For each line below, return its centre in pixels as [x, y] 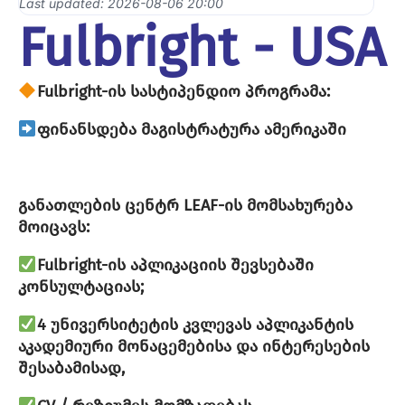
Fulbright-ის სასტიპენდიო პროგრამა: [183, 92]
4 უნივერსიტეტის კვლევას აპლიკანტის [195, 325]
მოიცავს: [54, 227]
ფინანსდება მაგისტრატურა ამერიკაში [191, 130]
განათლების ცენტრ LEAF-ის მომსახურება [185, 206]
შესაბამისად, [71, 368]
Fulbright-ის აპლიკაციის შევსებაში [175, 265]
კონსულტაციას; [81, 287]
